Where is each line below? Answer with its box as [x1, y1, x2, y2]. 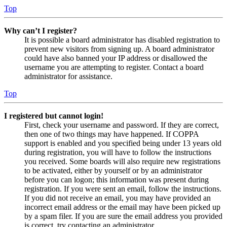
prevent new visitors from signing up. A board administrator [24, 45, 214, 54]
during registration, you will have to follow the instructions [24, 148, 211, 157]
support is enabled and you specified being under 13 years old [24, 139, 221, 148]
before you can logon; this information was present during [24, 175, 209, 184]
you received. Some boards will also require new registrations [24, 157, 220, 166]
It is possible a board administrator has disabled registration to [24, 35, 220, 45]
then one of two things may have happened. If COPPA [24, 130, 199, 139]
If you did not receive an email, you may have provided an [24, 194, 211, 203]
